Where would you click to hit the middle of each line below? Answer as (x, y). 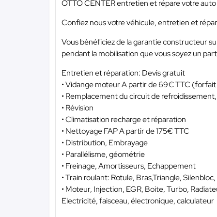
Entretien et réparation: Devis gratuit (123, 73)
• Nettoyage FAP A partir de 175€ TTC (125, 131)
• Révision (77, 108)
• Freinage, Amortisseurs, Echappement (129, 166)
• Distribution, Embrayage (105, 143)
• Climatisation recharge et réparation (124, 120)
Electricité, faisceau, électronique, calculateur (138, 201)
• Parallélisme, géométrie (103, 155)
